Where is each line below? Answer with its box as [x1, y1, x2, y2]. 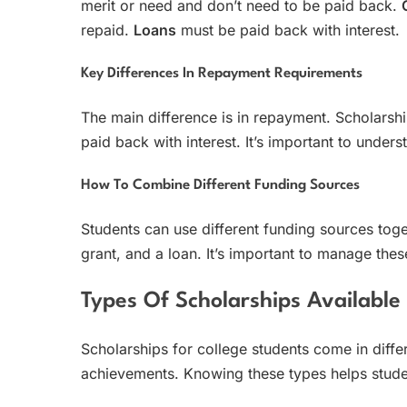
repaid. [81, 20, 134, 39]
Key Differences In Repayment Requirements [81, 66, 362, 82]
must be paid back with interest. [176, 20, 400, 39]
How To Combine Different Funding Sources [81, 178, 360, 194]
